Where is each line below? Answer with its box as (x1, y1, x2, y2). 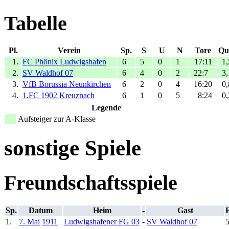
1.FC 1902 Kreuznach (22, 91, 95, 100)
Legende (91, 103, 121, 112)
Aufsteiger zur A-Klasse (18, 114, 96, 124)
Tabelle (4, 11, 67, 35)
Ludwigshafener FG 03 (64, 217, 140, 226)
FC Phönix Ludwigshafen (22, 57, 106, 66)
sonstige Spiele (4, 136, 141, 161)
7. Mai (19, 217, 40, 226)
